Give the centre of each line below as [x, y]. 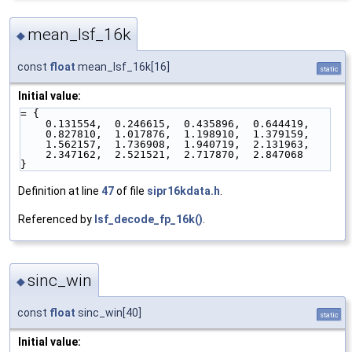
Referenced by [56, 220]
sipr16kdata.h [183, 191]
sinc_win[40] [108, 312]
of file [130, 191]
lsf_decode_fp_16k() [148, 220]
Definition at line [60, 191]
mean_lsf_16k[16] [123, 67]
